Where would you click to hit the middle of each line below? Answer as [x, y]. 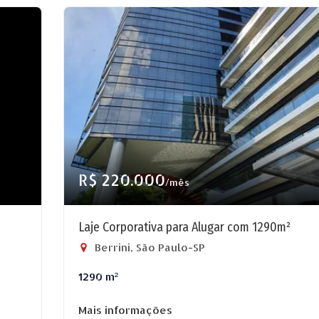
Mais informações [125, 310]
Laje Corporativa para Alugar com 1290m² [184, 227]
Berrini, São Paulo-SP [148, 247]
